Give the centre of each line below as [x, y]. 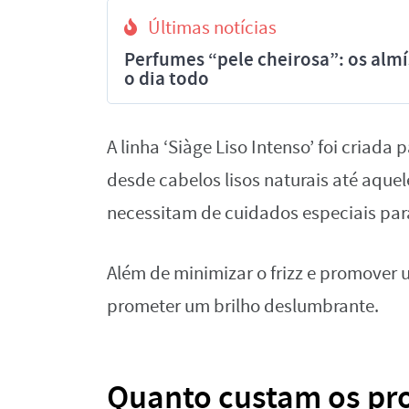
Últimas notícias [212, 28]
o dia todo [167, 79]
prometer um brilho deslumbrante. [243, 306]
